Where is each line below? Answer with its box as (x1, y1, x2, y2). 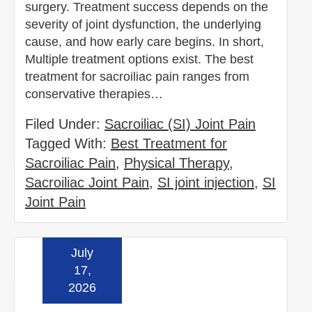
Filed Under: (25, 116, 104, 132)
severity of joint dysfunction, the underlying (25, 17, 261, 31)
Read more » (189, 254, 280, 272)
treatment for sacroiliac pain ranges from (25, 69, 249, 84)
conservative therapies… (25, 86, 166, 101)
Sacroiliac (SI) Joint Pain (104, 116, 256, 132)
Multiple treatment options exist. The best (25, 52, 253, 66)
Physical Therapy (124, 155, 229, 171)
